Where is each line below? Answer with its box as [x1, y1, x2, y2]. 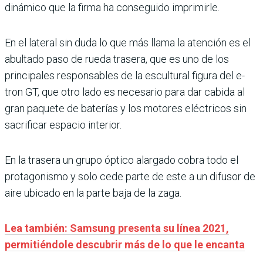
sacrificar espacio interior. [5, 118, 122, 131]
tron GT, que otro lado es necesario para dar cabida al [5, 85, 245, 98]
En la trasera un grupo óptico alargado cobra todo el [5, 153, 238, 166]
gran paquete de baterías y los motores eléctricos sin [5, 102, 247, 114]
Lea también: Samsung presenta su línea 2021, [5, 221, 229, 234]
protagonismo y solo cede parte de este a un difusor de [5, 170, 255, 183]
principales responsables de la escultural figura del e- [5, 69, 245, 82]
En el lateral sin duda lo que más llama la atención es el [5, 36, 251, 49]
